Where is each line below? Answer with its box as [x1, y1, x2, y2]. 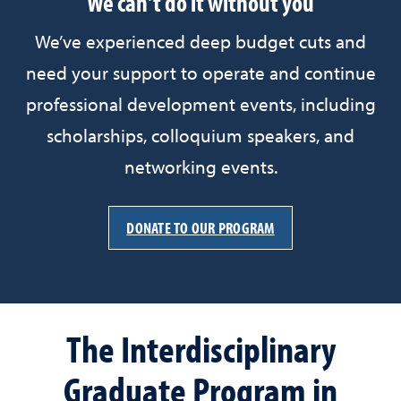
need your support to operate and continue [25, 65, 376, 84]
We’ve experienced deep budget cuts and [35, 34, 366, 53]
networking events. [124, 159, 277, 178]
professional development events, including [25, 97, 376, 115]
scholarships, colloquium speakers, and [47, 128, 354, 147]
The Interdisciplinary [65, 324, 336, 372]
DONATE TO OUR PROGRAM [126, 217, 275, 238]
